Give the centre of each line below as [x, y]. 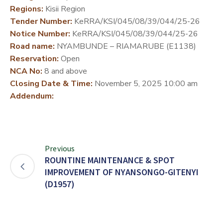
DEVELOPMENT [32, 15]
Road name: [32, 46]
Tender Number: [41, 21]
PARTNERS [24, 27]
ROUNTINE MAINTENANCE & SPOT [110, 160]
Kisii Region [64, 9]
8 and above [65, 71]
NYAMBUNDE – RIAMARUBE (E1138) [125, 46]
